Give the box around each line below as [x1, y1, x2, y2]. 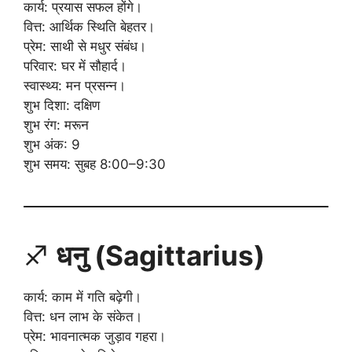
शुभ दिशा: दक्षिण [24, 97, 100, 113]
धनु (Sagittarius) [56, 238, 265, 272]
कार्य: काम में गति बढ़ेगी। [24, 288, 141, 305]
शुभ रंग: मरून [24, 116, 89, 133]
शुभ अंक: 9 [24, 136, 80, 152]
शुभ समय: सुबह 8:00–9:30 [24, 156, 166, 172]
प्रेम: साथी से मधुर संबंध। [24, 38, 146, 54]
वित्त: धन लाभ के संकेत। [24, 308, 142, 324]
